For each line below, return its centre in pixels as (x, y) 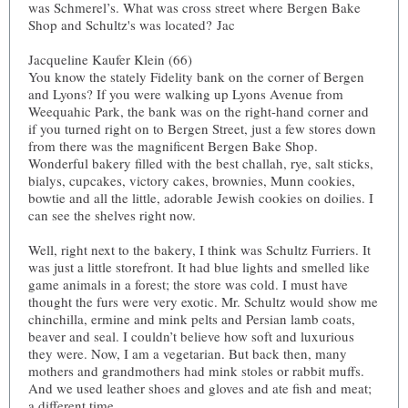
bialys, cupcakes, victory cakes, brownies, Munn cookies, (192, 180)
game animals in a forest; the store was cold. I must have (188, 284)
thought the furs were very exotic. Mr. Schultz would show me (203, 301)
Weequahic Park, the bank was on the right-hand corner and (199, 111)
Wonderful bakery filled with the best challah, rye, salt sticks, (201, 163)
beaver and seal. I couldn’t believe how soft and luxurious (191, 336)
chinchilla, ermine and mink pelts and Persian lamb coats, (192, 319)
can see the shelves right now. (112, 215)
